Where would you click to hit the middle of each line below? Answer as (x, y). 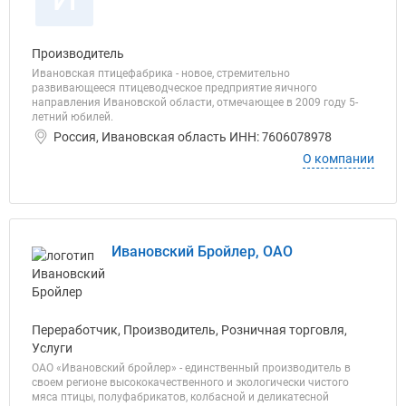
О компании (338, 159)
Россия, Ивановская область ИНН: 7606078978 (193, 137)
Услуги (52, 348)
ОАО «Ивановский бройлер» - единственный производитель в (191, 368)
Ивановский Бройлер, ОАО (202, 251)
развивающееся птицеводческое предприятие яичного (174, 88)
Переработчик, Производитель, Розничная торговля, (189, 330)
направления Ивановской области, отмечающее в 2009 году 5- (195, 102)
